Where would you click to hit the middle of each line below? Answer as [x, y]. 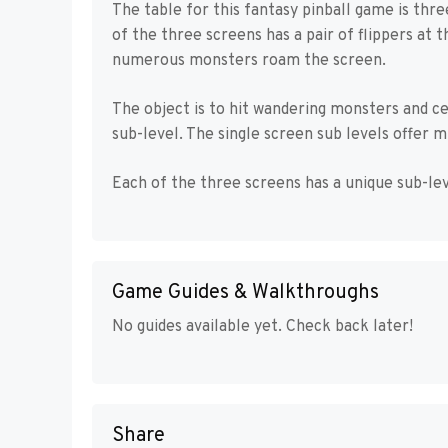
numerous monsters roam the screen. [249, 60]
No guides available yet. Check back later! [262, 326]
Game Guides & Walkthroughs [245, 292]
